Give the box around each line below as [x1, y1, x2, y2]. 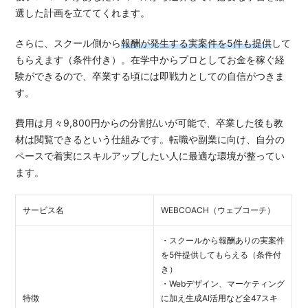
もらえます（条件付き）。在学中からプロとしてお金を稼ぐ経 [15, 53, 285, 65]
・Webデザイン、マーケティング [161, 278, 285, 289]
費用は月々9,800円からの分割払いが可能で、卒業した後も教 [15, 116, 284, 129]
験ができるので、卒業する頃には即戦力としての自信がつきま [15, 69, 285, 82]
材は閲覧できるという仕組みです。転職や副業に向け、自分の [15, 133, 285, 145]
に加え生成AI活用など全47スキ [161, 292, 278, 303]
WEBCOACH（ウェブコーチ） [161, 204, 276, 215]
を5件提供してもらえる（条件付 [161, 249, 282, 260]
